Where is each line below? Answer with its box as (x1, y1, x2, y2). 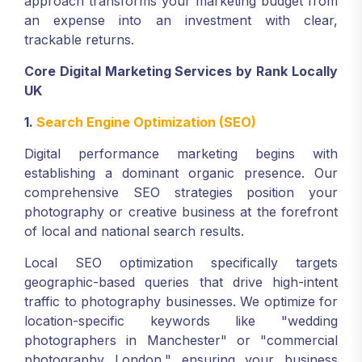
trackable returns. (24, 32, 134, 48)
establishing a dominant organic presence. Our (24, 165, 338, 181)
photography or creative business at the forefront (24, 204, 338, 220)
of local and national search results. (24, 223, 244, 239)
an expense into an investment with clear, (24, 12, 338, 28)
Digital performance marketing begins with (24, 145, 338, 162)
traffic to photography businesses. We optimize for (24, 293, 338, 309)
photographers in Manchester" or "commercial (24, 332, 338, 348)
